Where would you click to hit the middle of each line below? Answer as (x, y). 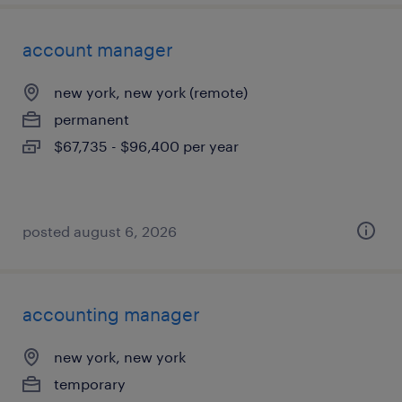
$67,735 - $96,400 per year (146, 146)
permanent (92, 119)
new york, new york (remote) (151, 92)
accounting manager (111, 314)
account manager (98, 49)
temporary (90, 384)
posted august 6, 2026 (100, 231)
